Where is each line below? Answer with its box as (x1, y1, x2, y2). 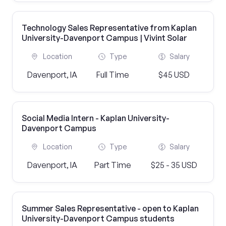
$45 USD (158, 70, 190, 80)
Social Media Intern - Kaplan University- (22, 113, 169, 123)
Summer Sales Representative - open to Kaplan (22, 203, 199, 213)
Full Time (96, 70, 130, 80)
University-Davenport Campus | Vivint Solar (22, 33, 187, 43)
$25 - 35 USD (150, 160, 197, 170)
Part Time (94, 160, 132, 170)
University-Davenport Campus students (22, 213, 175, 223)
